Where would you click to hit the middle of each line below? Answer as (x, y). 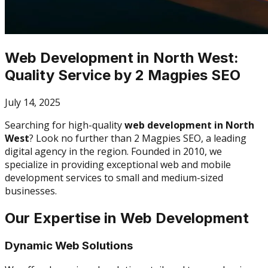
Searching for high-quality (65, 125)
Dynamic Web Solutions (69, 245)
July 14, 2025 (33, 102)
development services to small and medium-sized (114, 177)
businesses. (31, 191)
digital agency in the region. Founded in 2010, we (113, 151)
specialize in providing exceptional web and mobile (118, 164)
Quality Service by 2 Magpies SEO (123, 75)
